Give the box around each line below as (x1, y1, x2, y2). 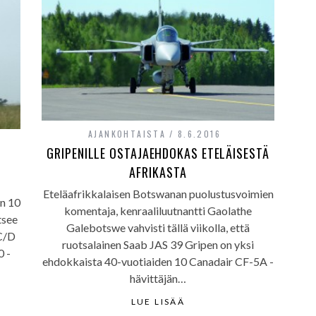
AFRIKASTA (129, 162, 187, 181)
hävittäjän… (130, 271, 186, 285)
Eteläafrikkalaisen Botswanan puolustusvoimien (42, 186, 274, 200)
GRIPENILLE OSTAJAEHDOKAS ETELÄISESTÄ (47, 143, 269, 162)
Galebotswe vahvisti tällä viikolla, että (66, 220, 250, 234)
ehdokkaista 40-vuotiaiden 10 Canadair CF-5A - (42, 254, 274, 268)
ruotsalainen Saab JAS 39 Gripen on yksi (62, 237, 254, 251)
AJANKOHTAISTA (88, 127, 166, 140)
